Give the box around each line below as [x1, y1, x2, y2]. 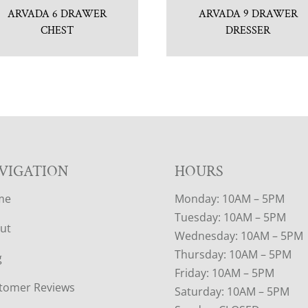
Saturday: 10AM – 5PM [174, 284, 289, 300]
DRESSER [225, 23, 271, 38]
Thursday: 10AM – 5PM [174, 247, 291, 263]
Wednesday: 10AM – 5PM [174, 228, 303, 244]
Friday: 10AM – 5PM [174, 265, 274, 281]
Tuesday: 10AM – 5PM [174, 210, 286, 225]
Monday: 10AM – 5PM [174, 191, 285, 207]
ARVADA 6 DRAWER [7, 7, 107, 22]
